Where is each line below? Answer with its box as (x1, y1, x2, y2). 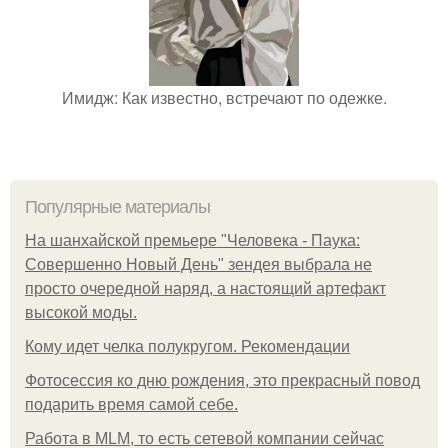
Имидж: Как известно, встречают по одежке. (61, 86, 387, 109)
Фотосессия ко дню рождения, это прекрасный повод (25, 372, 420, 389)
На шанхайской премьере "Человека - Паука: (25, 232, 360, 249)
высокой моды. (25, 304, 137, 321)
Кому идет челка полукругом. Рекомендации (25, 338, 350, 355)
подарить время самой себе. (25, 396, 238, 413)
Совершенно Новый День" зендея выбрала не (25, 256, 372, 273)
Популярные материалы (25, 197, 210, 217)
